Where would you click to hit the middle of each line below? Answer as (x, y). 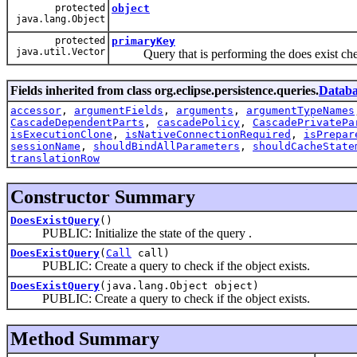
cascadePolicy (198, 122)
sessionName (45, 146)
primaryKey (143, 41)
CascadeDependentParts (77, 122)
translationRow (55, 158)
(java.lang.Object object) (179, 285)
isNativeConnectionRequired (208, 134)
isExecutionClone (61, 134)
